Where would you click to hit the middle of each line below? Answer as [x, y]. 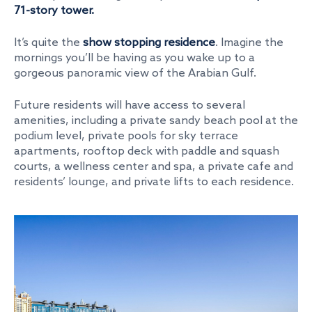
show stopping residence [149, 43]
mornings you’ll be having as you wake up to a [134, 58]
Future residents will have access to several [130, 106]
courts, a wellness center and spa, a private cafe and [154, 167]
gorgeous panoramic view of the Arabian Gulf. [135, 73]
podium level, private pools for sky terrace [126, 136]
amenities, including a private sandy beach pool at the [156, 121]
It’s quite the [48, 43]
